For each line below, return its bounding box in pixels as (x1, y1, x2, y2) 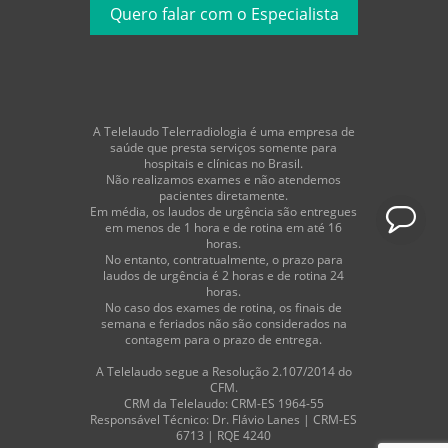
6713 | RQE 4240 (176, 427, 272, 444)
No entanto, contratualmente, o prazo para (104, 251, 343, 268)
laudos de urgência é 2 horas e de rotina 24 (103, 267, 345, 284)
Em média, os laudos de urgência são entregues (90, 203, 358, 220)
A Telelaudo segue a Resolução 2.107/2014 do (95, 363, 352, 380)
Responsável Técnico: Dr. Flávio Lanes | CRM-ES (90, 411, 358, 428)
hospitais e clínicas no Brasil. (144, 155, 304, 172)
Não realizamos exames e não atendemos (106, 171, 342, 188)
